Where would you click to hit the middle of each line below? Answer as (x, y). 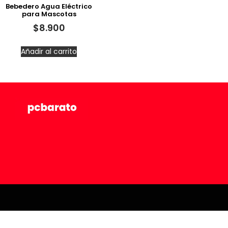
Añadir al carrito (49, 51)
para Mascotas (49, 14)
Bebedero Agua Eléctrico (49, 6)
